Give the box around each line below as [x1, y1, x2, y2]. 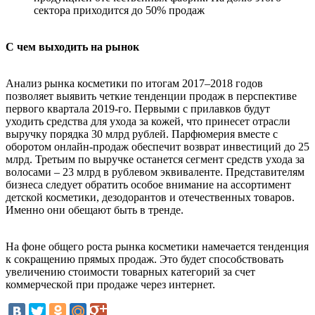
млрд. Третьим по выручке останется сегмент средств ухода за [6, 153, 304, 165]
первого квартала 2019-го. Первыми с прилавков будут [6, 103, 270, 115]
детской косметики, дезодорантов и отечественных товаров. [6, 191, 295, 203]
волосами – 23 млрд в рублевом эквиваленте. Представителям [6, 166, 304, 178]
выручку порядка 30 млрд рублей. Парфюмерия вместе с [6, 128, 278, 140]
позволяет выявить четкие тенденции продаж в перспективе [6, 90, 297, 102]
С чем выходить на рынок [6, 41, 139, 53]
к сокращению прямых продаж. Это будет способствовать [6, 253, 283, 265]
